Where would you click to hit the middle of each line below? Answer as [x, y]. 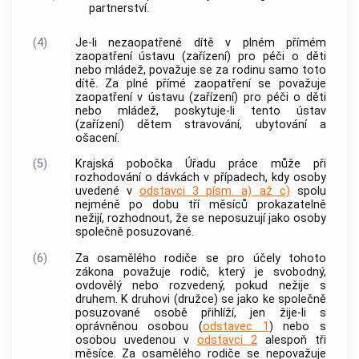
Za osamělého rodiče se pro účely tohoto [200, 258]
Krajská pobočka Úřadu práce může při [200, 164]
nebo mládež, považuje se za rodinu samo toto [200, 70]
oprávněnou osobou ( [139, 326]
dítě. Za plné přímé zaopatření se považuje [200, 83]
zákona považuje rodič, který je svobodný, [200, 272]
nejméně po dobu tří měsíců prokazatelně [200, 205]
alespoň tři [292, 340]
